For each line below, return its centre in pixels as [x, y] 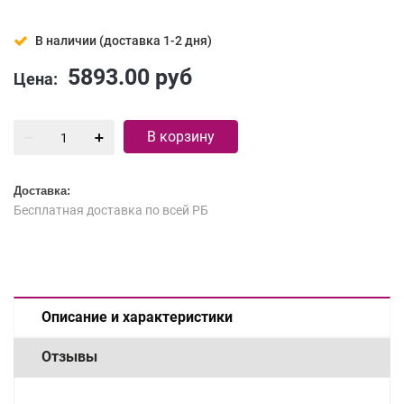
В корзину [181, 137]
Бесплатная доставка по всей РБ [111, 210]
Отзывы [69, 357]
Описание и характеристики [137, 317]
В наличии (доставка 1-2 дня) [124, 41]
